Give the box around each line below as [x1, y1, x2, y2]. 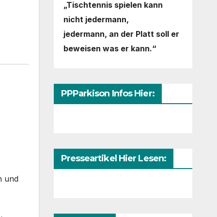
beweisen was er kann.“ [63, 44, 156, 54]
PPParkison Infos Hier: [61, 88, 155, 99]
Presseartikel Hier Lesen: [61, 153, 166, 164]
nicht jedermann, [63, 15, 129, 25]
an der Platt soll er [108, 29, 179, 39]
